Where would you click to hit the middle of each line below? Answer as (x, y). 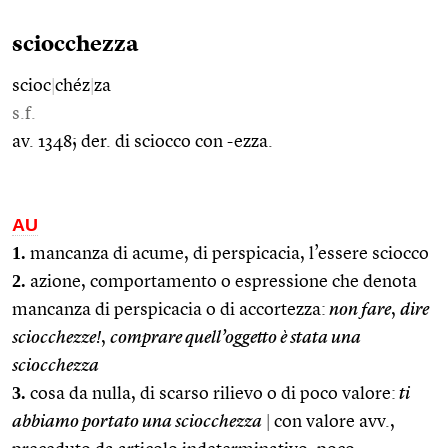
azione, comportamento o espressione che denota (221, 281)
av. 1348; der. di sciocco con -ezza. (142, 141)
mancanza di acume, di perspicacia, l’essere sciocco (227, 253)
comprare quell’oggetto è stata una (235, 337)
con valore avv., (332, 421)
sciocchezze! (56, 337)
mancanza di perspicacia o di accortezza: (169, 309)
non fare (358, 309)
